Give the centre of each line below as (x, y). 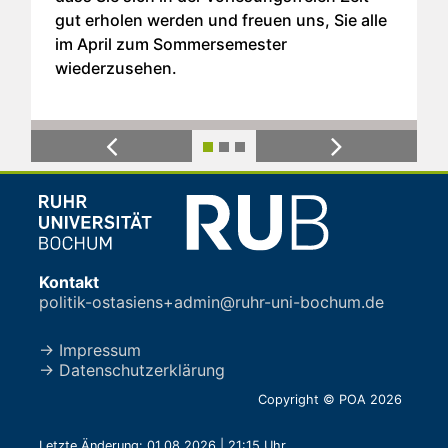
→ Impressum (90, 349)
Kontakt (69, 281)
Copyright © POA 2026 (330, 399)
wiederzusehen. (116, 68)
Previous (143, 156)
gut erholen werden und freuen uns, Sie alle (221, 20)
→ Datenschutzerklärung (132, 369)
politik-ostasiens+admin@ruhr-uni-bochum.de (211, 301)
